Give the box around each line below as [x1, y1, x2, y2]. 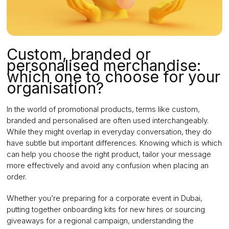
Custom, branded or [6, 45, 151, 64]
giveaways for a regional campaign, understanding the [6, 216, 194, 226]
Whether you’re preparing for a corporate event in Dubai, [6, 193, 202, 203]
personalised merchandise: [6, 56, 201, 75]
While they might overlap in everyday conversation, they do [6, 127, 212, 137]
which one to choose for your [6, 67, 220, 86]
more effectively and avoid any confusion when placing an [6, 161, 209, 171]
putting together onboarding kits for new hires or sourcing [6, 204, 205, 215]
